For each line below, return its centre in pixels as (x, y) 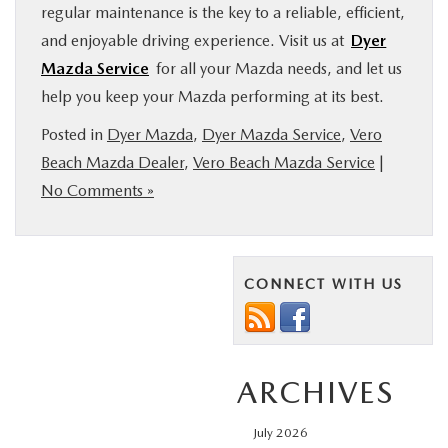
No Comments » (97, 191)
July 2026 (280, 433)
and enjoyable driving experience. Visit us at (194, 41)
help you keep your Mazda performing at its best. (212, 97)
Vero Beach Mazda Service (284, 163)
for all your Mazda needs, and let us (277, 69)
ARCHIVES (315, 392)
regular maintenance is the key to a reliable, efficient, (223, 13)
